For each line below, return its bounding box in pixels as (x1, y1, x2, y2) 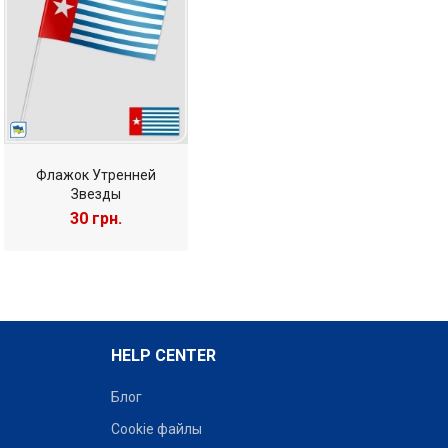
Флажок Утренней (36, 166, 157, 183)
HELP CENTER (110, 346, 216, 366)
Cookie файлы (110, 421, 202, 438)
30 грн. (70, 209, 123, 229)
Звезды (71, 185, 122, 202)
